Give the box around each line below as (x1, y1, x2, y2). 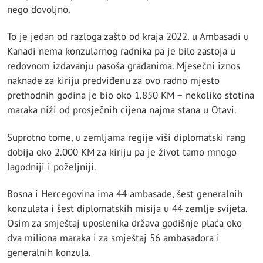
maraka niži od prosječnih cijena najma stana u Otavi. (7, 103, 237, 117)
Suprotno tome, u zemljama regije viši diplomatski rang (7, 130, 245, 144)
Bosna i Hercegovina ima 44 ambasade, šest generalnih (7, 187, 242, 200)
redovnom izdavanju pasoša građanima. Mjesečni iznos (7, 59, 240, 73)
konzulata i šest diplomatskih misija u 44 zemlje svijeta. (7, 201, 247, 215)
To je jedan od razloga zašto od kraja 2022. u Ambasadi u (7, 30, 249, 43)
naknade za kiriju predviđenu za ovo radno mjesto (7, 74, 220, 87)
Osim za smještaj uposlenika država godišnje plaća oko (7, 216, 242, 230)
